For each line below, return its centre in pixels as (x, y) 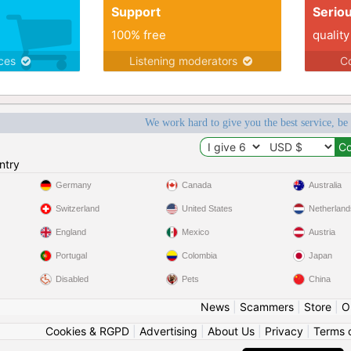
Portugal (71, 255)
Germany (73, 185)
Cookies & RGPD (87, 331)
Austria (322, 232)
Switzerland (77, 208)
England (71, 232)
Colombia (200, 255)
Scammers (266, 307)
